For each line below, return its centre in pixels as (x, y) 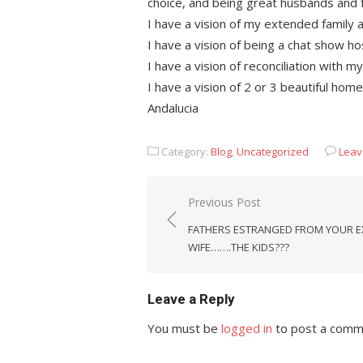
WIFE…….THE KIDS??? (239, 248)
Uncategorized (273, 152)
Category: (185, 152)
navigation (205, 226)
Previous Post (224, 203)
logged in (247, 329)
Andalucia (173, 108)
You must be (184, 329)
